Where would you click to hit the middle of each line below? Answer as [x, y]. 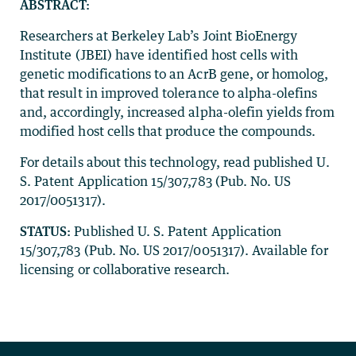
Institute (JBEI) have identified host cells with [159, 55]
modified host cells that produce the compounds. [168, 131]
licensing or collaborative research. [125, 269]
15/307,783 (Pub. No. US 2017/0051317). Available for [174, 250]
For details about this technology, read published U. [175, 162]
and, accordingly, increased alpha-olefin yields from [177, 112]
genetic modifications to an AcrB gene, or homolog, [174, 74]
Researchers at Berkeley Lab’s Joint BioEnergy [159, 36]
